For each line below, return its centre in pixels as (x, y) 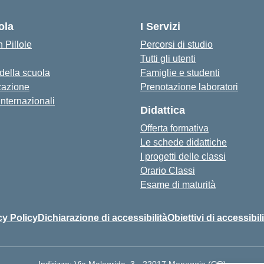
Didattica (163, 110)
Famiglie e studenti (180, 73)
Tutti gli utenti (168, 59)
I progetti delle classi (183, 156)
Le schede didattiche (184, 142)
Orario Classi (168, 171)
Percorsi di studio (176, 44)
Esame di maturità (178, 185)
